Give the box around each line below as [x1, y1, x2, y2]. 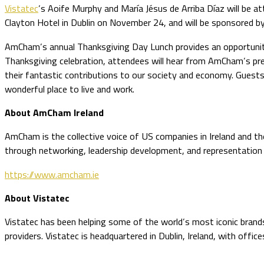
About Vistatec [5, 190, 70, 205]
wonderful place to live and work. [5, 81, 134, 96]
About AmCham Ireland [5, 105, 104, 120]
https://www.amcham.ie [5, 167, 99, 181]
